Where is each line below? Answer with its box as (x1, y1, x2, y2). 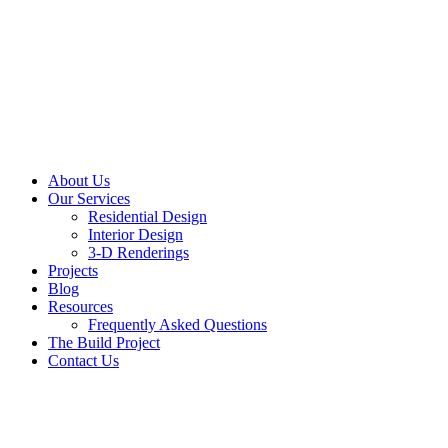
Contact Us (48, 352, 119, 369)
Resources (48, 298, 113, 315)
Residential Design (88, 208, 207, 225)
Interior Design (88, 226, 183, 243)
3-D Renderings (88, 244, 189, 261)
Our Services (48, 190, 130, 207)
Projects (48, 262, 98, 279)
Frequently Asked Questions (88, 316, 267, 333)
